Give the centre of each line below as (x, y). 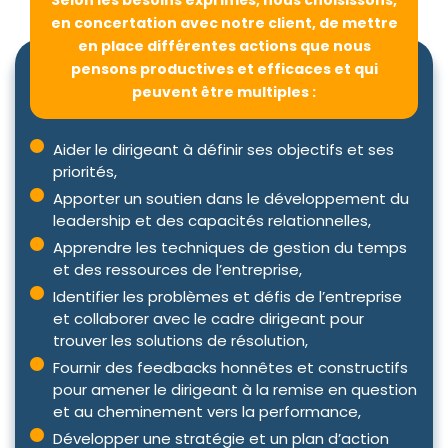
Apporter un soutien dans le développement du (230, 199)
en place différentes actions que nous (224, 46)
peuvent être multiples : (224, 92)
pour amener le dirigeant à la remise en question (234, 390)
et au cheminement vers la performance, (206, 412)
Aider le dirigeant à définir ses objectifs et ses (223, 150)
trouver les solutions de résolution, (180, 341)
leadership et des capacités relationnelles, (211, 221)
